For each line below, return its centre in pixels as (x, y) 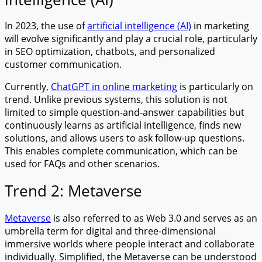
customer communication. (63, 64)
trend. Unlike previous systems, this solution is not (116, 99)
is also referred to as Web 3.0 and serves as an (154, 218)
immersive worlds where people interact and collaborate (130, 244)
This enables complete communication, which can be (121, 151)
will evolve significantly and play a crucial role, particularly (131, 38)
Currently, (28, 86)
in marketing (220, 25)
